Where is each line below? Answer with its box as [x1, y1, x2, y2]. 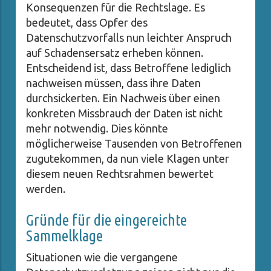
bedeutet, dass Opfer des [26, 16, 148, 29]
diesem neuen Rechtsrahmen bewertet [26, 168, 214, 180]
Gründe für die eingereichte [26, 211, 187, 229]
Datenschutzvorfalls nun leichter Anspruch [26, 31, 232, 44]
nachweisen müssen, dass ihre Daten [26, 77, 201, 90]
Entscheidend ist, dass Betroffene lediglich [26, 62, 231, 74]
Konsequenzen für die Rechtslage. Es [26, 1, 205, 14]
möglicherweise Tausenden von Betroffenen [26, 137, 242, 150]
